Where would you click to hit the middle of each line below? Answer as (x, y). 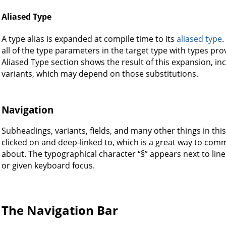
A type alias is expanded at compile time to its (89, 39)
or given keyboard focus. (48, 166)
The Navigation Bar (60, 210)
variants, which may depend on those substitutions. (100, 73)
